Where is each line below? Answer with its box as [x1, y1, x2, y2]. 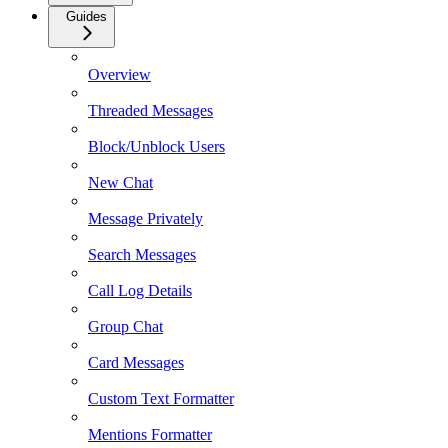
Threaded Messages [88, 102, 213, 120]
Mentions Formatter [88, 426, 212, 444]
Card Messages [88, 354, 184, 372]
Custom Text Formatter [88, 390, 234, 408]
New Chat [88, 174, 153, 192]
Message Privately [88, 210, 203, 228]
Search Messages [88, 246, 196, 264]
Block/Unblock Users [88, 138, 225, 156]
